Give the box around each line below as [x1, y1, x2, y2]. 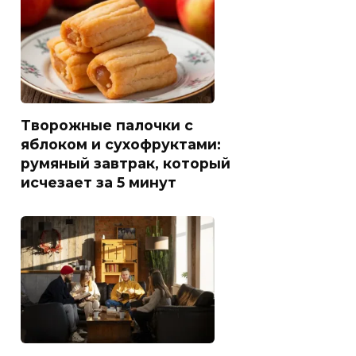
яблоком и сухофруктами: [21, 135, 221, 153]
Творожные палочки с [21, 116, 193, 133]
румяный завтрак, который [21, 154, 230, 172]
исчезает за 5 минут [21, 173, 176, 191]
